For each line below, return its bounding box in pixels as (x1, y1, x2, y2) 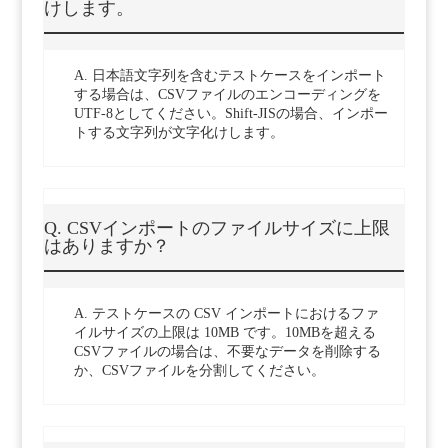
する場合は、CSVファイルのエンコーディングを (73, 87, 381, 103)
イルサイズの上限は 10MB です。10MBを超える (73, 325, 376, 341)
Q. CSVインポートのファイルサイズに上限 (43, 218, 390, 239)
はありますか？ (43, 236, 170, 257)
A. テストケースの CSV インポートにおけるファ (73, 306, 379, 322)
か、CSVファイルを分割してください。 (73, 363, 325, 379)
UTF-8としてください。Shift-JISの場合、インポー (73, 106, 388, 122)
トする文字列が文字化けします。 (73, 125, 284, 141)
